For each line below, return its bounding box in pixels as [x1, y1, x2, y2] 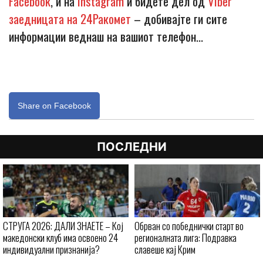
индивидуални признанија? [3, 242, 100, 257]
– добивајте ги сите [131, 9, 227, 28]
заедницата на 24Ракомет [9, 9, 131, 28]
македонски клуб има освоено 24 [3, 230, 118, 245]
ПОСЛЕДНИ [96, 140, 167, 154]
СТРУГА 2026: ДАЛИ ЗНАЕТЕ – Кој [3, 218, 123, 234]
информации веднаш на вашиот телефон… [9, 27, 203, 46]
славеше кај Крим [134, 242, 195, 257]
